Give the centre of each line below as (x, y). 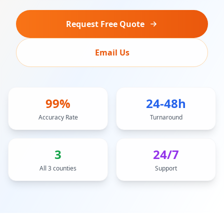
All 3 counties (58, 168)
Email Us (112, 52)
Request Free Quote (105, 24)
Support (166, 168)
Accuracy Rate (58, 117)
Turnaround (166, 117)
